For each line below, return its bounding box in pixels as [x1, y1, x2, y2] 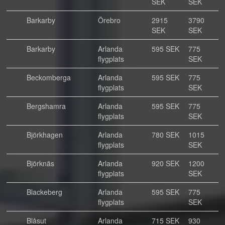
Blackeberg [27, 187, 62, 197]
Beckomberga [27, 72, 71, 82]
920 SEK [152, 158, 179, 168]
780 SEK [152, 130, 179, 140]
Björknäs [27, 158, 54, 168]
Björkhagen [27, 130, 63, 140]
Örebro [98, 15, 121, 25]
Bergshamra [27, 101, 66, 111]
